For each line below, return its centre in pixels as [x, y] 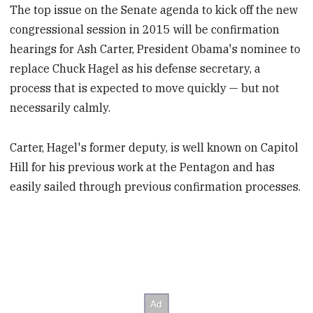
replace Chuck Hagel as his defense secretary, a [136, 69]
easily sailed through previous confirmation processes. [155, 186]
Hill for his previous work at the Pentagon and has [143, 167]
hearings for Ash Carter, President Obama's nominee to [155, 49]
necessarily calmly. [60, 108]
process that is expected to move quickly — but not [145, 88]
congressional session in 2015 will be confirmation [145, 30]
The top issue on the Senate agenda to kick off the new [154, 10]
